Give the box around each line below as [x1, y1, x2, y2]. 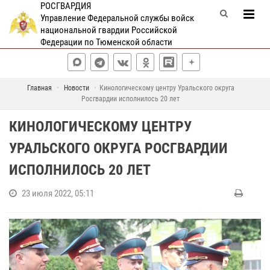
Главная [27, 84, 52, 92]
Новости [63, 84, 89, 92]
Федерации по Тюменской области [40, 37, 172, 48]
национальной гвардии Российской [40, 25, 177, 36]
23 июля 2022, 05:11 [22, 188, 94, 199]
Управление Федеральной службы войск [40, 13, 194, 24]
